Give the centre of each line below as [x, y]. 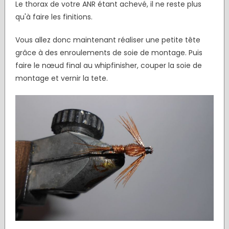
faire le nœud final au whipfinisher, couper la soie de [108, 65]
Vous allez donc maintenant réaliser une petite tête [108, 40]
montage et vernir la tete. [61, 78]
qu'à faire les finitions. [54, 17]
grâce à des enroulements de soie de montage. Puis [109, 52]
